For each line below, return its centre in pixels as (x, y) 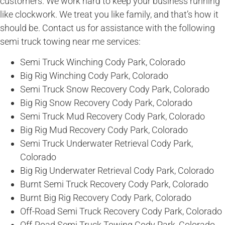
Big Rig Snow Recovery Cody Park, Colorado (106, 103)
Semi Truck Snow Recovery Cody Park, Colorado (115, 89)
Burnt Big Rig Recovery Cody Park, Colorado (106, 198)
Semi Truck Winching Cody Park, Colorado (103, 62)
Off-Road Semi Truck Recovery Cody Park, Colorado (121, 211)
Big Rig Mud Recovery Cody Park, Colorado (104, 130)
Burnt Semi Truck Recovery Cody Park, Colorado (114, 184)
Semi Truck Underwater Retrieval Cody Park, (106, 144)
